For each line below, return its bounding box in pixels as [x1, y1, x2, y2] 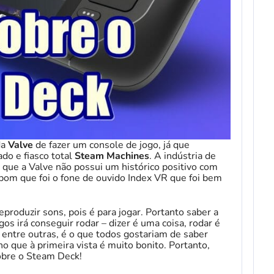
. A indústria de [149, 149, 216, 163]
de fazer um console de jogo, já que [35, 138, 190, 152]
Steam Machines [75, 149, 149, 163]
